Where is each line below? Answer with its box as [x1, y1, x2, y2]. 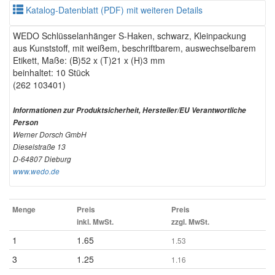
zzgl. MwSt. [171, 217, 209, 227]
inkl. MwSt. [77, 217, 114, 227]
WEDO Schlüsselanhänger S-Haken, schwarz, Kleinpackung [13, 29, 246, 42]
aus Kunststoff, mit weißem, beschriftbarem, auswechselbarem [13, 42, 256, 54]
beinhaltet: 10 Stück [13, 66, 90, 79]
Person [13, 117, 38, 128]
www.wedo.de [13, 166, 60, 176]
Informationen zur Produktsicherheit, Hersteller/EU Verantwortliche [13, 105, 246, 115]
